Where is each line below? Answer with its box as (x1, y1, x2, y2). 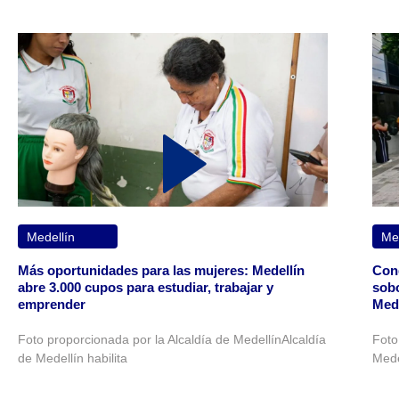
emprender (18, 297, 85, 313)
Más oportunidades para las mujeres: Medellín (18, 263, 305, 279)
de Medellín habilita (18, 351, 127, 366)
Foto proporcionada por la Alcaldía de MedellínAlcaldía (18, 332, 326, 347)
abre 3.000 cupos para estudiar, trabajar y (18, 280, 273, 296)
